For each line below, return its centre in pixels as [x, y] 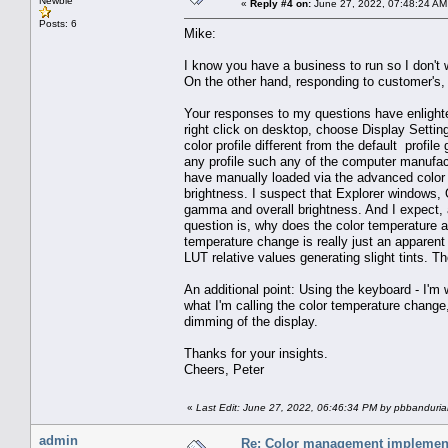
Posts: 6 [58, 23]
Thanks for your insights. [256, 353]
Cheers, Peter [224, 369]
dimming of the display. [251, 321]
